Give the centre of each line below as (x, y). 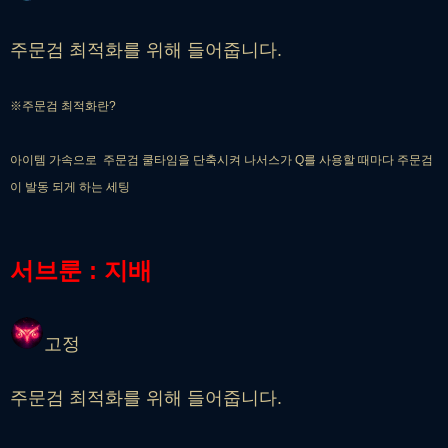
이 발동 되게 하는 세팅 (71, 187)
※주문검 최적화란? (63, 106)
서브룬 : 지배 (81, 271)
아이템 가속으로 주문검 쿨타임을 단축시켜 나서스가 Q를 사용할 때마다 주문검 (221, 160)
